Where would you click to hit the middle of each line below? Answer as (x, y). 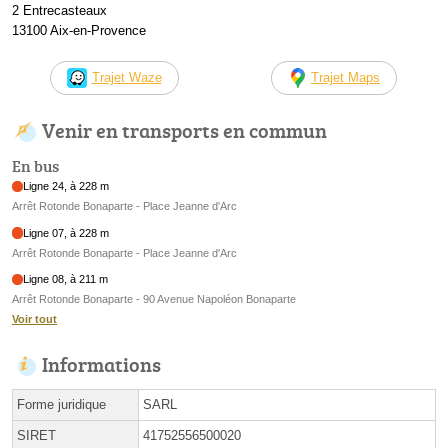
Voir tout (34, 319)
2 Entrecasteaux (59, 11)
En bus (35, 166)
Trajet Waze (126, 78)
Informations (101, 364)
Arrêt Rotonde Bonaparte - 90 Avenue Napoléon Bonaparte (154, 299)
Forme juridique (61, 405)
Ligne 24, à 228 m (66, 186)
